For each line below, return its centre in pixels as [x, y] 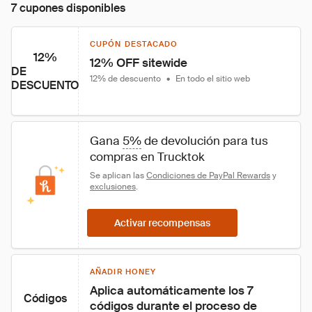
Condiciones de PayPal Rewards [208, 175]
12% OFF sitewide [139, 63]
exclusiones [113, 187]
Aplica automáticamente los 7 [173, 290]
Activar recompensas [162, 223]
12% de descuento [125, 79]
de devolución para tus [206, 141]
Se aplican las [118, 175]
